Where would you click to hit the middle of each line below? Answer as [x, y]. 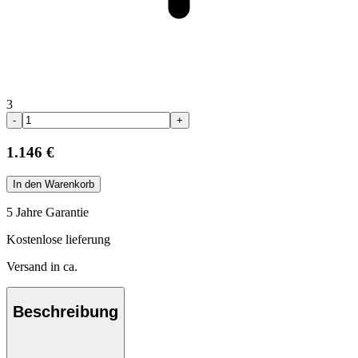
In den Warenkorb [54, 185]
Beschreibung [66, 312]
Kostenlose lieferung [58, 240]
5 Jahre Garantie [48, 213]
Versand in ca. [42, 267]
